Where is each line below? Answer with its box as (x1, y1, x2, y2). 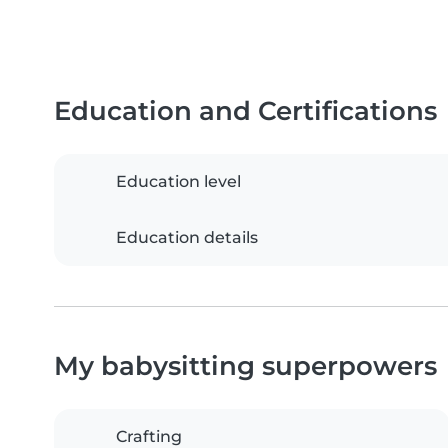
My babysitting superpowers (54, 350, 437, 382)
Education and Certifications (54, 95, 437, 127)
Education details (116, 228, 258, 248)
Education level (116, 172, 241, 192)
